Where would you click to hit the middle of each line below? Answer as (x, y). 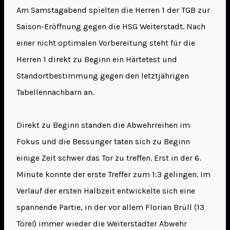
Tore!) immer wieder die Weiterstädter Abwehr (102, 224)
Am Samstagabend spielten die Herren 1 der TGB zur (113, 10)
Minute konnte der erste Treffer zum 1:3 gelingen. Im (113, 175)
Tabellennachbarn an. (55, 92)
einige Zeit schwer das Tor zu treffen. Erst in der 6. (109, 158)
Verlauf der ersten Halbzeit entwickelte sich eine (106, 191)
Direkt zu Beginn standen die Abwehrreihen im (103, 125)
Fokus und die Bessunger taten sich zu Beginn (103, 142)
